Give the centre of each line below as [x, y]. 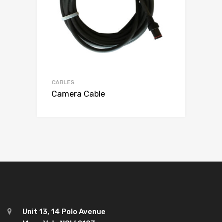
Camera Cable [78, 94]
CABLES [63, 83]
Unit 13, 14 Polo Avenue [64, 211]
